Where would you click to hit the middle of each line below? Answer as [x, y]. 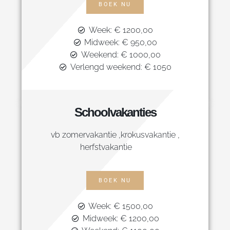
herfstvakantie [115, 147]
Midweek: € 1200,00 [121, 219]
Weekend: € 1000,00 [121, 54]
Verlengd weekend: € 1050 [121, 67]
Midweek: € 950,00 [121, 42]
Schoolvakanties [115, 112]
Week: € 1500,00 [121, 206]
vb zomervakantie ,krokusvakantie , [115, 135]
